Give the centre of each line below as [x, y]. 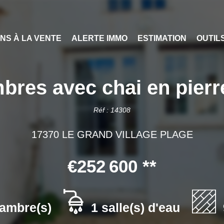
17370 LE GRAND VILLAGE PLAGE [112, 134]
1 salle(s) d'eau [136, 207]
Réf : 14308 [112, 110]
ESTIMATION [162, 38]
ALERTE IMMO [100, 38]
